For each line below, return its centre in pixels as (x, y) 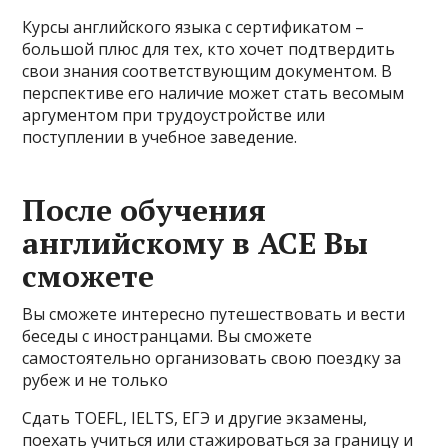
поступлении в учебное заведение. (160, 137)
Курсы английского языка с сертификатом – (193, 27)
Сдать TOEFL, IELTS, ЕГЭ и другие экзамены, (195, 418)
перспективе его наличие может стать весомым (213, 93)
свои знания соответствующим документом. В (207, 71)
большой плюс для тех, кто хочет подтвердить (209, 49)
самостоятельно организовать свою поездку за (212, 358)
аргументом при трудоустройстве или (174, 115)
